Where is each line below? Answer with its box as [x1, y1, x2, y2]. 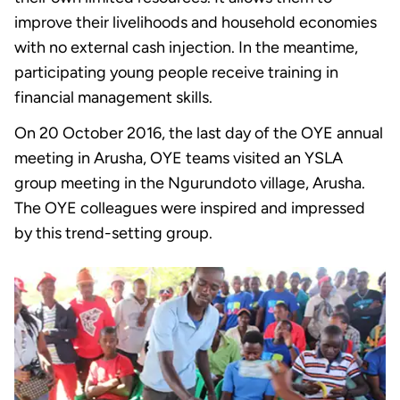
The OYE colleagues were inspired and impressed [14, 198, 365, 219]
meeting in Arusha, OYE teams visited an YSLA [14, 148, 343, 169]
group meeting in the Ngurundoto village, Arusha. [14, 173, 365, 194]
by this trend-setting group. [14, 223, 212, 244]
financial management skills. [14, 87, 212, 108]
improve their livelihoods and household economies [14, 12, 377, 33]
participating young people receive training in [14, 62, 338, 83]
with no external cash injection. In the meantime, [14, 37, 358, 58]
